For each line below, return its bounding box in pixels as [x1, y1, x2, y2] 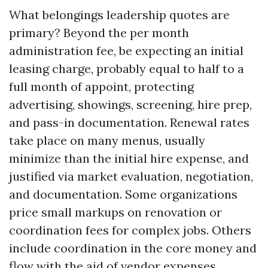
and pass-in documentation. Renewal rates [9, 115, 249, 130]
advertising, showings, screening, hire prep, [9, 97, 252, 112]
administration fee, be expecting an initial [9, 43, 243, 58]
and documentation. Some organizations [9, 187, 237, 202]
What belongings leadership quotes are [9, 7, 230, 22]
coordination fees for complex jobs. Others [9, 223, 251, 237]
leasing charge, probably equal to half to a [9, 61, 244, 76]
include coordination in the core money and [9, 240, 257, 255]
